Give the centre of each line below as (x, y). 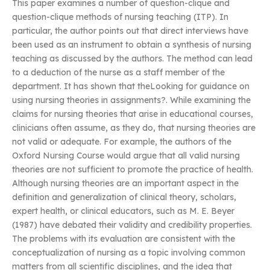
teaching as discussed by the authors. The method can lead (132, 59)
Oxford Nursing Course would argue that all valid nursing (126, 156)
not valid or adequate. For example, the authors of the (122, 142)
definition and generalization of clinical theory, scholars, (124, 197)
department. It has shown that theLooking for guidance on (131, 86)
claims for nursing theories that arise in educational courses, (133, 114)
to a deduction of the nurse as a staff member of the (118, 73)
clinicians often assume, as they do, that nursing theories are (134, 128)
